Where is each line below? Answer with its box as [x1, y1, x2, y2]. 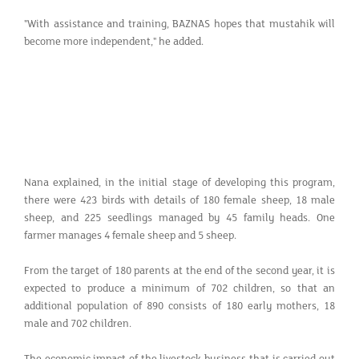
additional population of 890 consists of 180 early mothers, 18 [24, 299, 335, 313]
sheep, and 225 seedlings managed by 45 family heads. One [24, 211, 335, 224]
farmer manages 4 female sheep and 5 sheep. [24, 228, 236, 242]
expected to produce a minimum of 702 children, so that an [24, 281, 335, 295]
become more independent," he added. [24, 34, 204, 48]
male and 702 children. [24, 317, 131, 330]
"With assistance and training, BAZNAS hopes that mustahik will [24, 17, 335, 30]
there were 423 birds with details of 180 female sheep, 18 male [24, 193, 335, 207]
